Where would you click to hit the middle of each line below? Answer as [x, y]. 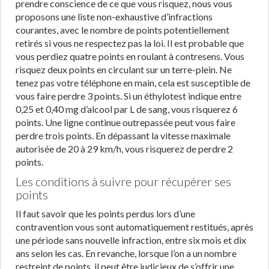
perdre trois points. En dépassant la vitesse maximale [123, 135]
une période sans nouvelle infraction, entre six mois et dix [131, 240]
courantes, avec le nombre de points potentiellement [122, 30]
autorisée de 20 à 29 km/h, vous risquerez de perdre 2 [124, 149]
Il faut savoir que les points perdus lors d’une [105, 213]
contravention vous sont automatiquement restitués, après [134, 227]
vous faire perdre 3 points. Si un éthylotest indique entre [128, 96]
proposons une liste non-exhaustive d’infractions [114, 17]
